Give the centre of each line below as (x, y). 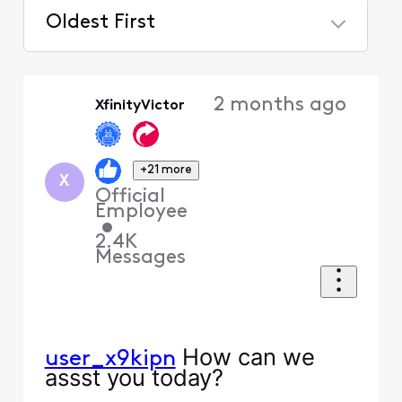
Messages (141, 258)
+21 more (166, 170)
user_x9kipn (110, 360)
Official (131, 197)
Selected (85, 60)
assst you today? (134, 378)
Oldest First (100, 23)
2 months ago (280, 106)
